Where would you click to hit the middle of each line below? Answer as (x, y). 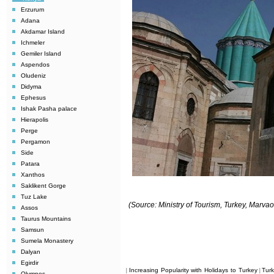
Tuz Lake (34, 197)
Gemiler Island (41, 54)
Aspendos (35, 65)
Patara (30, 164)
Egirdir (30, 263)
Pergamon (35, 142)
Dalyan (31, 252)
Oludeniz (33, 76)
